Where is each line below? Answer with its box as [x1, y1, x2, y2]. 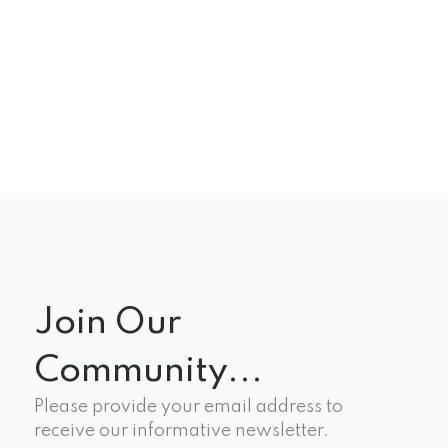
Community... [34, 352, 263, 389]
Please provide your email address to [34, 397, 343, 416]
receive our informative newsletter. [34, 421, 329, 440]
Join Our [34, 304, 182, 341]
